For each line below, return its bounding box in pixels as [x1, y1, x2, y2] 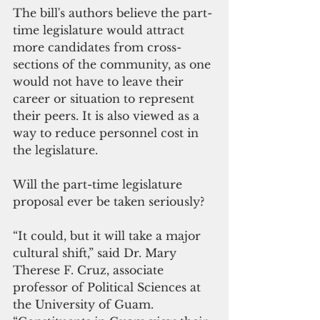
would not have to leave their [13, 74, 187, 89]
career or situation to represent [13, 91, 198, 106]
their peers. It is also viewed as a [13, 108, 203, 123]
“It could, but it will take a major [13, 228, 204, 243]
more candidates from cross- [13, 39, 181, 54]
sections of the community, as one [13, 56, 214, 71]
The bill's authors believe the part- [13, 5, 212, 20]
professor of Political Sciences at [13, 279, 204, 294]
